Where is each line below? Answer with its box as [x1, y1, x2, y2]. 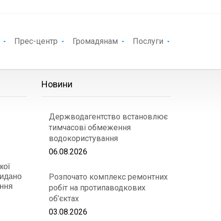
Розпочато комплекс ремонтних [48, 172, 168, 182]
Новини [41, 79, 73, 89]
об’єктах [48, 194, 79, 203]
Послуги [133, 37, 163, 46]
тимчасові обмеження [48, 123, 131, 132]
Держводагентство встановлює [48, 112, 168, 121]
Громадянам [73, 37, 118, 46]
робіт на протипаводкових [48, 183, 146, 192]
